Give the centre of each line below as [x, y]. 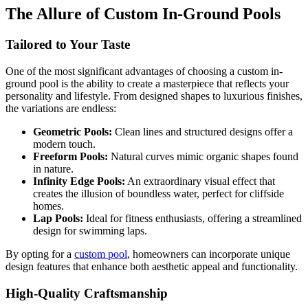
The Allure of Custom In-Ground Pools [143, 14]
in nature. [53, 168]
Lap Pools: [58, 218]
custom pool [101, 254]
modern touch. [64, 144]
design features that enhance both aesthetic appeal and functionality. [152, 266]
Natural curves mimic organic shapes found [203, 156]
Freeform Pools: [70, 156]
